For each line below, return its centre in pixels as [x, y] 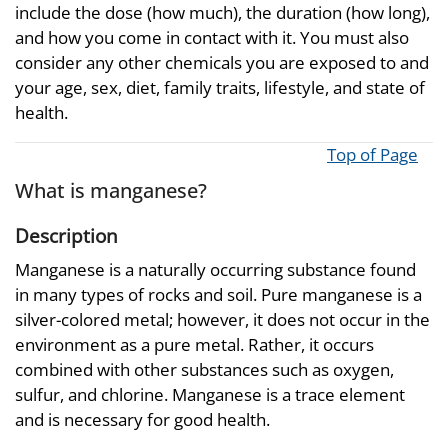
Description [66, 236]
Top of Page [372, 154]
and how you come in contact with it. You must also [212, 37]
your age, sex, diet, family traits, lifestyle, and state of [220, 87]
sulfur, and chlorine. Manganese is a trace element [210, 394]
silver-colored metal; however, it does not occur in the [222, 319]
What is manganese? [111, 190]
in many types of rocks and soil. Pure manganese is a [218, 294]
